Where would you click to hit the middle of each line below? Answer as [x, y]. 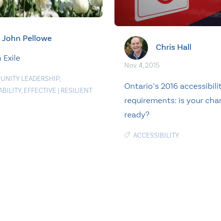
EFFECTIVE [40, 91]
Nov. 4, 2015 [142, 65]
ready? [137, 114]
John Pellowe [27, 38]
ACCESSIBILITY [156, 135]
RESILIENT [76, 91]
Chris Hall [173, 47]
